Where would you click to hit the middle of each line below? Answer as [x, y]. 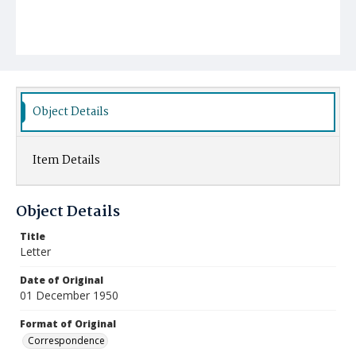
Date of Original [62, 280]
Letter [35, 252]
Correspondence [66, 341]
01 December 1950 [69, 295]
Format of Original [68, 324]
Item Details [66, 161]
